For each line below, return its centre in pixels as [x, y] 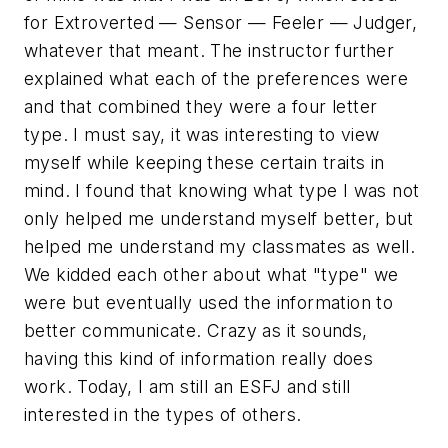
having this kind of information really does [199, 359]
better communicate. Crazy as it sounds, [196, 331]
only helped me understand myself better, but [219, 219]
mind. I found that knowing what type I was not [222, 191]
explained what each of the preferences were [216, 79]
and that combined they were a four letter [201, 107]
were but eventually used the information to [209, 303]
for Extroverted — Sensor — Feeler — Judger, [221, 23]
